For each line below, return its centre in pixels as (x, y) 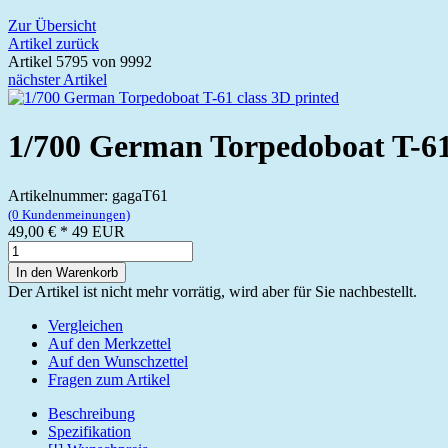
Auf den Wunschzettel (118, 361)
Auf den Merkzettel (109, 343)
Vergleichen (85, 325)
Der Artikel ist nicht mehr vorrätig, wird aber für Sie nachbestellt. (212, 291)
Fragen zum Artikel (109, 379)
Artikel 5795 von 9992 (80, 61)
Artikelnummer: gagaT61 (88, 195)
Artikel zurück (53, 43)
